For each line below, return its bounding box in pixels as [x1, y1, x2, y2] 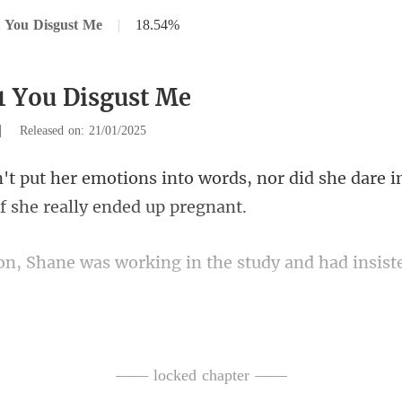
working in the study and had [115, 252, 348, 273]
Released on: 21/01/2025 [20, 124, 146, 137]
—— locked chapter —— [115, 366, 287, 384]
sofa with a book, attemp [83, 336, 281, 357]
